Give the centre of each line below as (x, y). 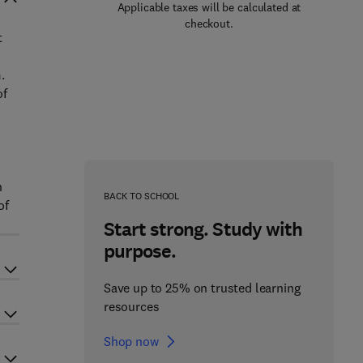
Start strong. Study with (203, 229)
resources (131, 306)
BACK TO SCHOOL (142, 196)
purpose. (140, 251)
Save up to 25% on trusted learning (202, 288)
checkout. (209, 23)
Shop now (131, 341)
